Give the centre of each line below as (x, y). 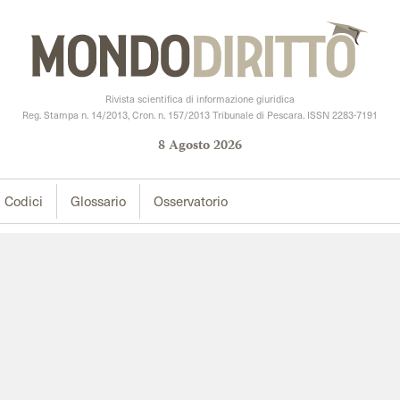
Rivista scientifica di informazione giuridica (200, 99)
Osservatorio (191, 201)
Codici (24, 201)
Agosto (189, 147)
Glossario (98, 201)
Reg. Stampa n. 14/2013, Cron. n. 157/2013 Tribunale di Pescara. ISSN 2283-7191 (200, 115)
